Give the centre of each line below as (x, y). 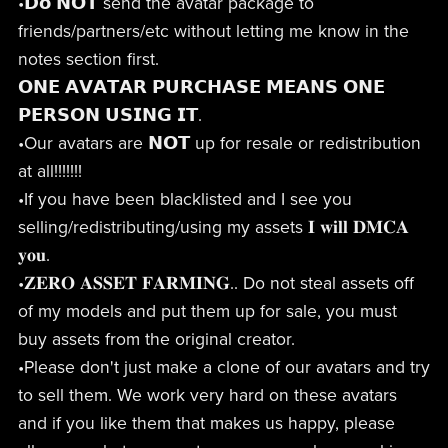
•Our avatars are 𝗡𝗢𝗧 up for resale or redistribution (219, 143)
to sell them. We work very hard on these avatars (207, 395)
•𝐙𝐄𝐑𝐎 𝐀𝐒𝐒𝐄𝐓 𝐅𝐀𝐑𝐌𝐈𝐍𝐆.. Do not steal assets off (215, 283)
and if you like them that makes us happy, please (206, 423)
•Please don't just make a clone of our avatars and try (223, 367)
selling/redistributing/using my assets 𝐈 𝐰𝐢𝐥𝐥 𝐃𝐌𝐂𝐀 (213, 227)
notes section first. (88, 59)
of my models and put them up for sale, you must (207, 311)
